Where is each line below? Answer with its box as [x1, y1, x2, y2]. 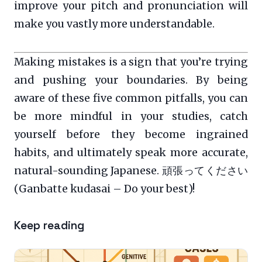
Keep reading [14, 218, 84, 233]
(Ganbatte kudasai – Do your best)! [14, 182, 195, 195]
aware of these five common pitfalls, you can [14, 91, 248, 105]
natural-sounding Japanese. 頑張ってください [14, 164, 248, 177]
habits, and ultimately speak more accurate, [14, 146, 248, 159]
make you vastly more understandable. [14, 17, 215, 30]
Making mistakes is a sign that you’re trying [14, 55, 248, 68]
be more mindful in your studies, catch [14, 109, 248, 123]
